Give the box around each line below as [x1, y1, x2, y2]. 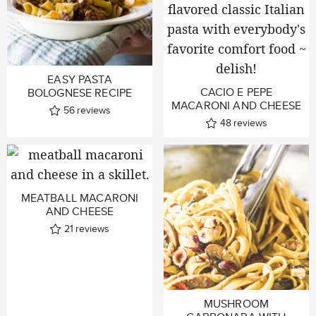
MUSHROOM [203, 296, 269, 312]
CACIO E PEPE [200, 84, 273, 101]
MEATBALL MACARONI [20, 190, 139, 207]
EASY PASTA [47, 71, 112, 88]
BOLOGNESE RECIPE [27, 85, 133, 102]
